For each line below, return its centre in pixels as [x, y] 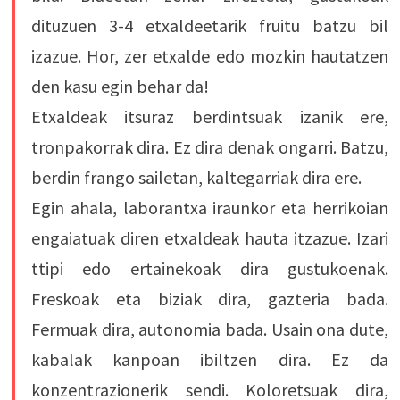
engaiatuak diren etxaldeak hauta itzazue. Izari [210, 238]
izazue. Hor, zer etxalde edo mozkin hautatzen [210, 56]
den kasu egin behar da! [120, 87]
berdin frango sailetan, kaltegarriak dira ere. [196, 178]
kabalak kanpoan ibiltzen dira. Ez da [210, 360]
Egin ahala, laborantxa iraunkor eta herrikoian [210, 208]
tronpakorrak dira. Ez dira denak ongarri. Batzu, [210, 147]
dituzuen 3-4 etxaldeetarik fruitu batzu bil [210, 26]
